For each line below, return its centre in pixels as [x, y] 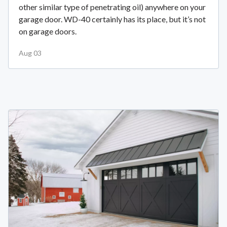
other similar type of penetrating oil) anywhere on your [112, 7]
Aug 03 [30, 53]
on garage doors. [48, 31]
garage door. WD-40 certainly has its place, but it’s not [112, 19]
